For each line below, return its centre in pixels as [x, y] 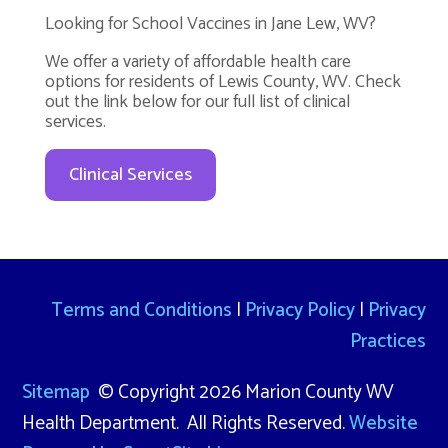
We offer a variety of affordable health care [197, 61]
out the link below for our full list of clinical [197, 101]
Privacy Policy [299, 311]
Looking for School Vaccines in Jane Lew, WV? [210, 23]
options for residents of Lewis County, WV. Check [222, 81]
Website [384, 423]
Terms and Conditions [141, 311]
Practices [387, 342]
